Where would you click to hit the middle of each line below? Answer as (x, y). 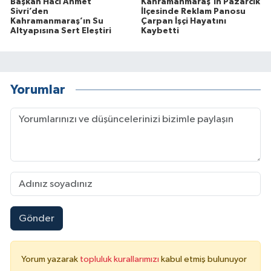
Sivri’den (29, 12)
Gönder (36, 218)
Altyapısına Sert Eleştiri (61, 31)
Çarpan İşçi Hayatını (183, 21)
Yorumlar (38, 90)
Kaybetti (160, 31)
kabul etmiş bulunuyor (204, 259)
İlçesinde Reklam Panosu (193, 12)
